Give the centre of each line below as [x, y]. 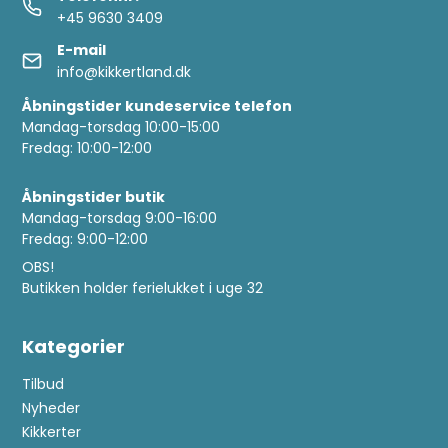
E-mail [82, 49]
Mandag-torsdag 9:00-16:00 [120, 217]
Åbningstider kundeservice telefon [157, 105]
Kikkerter [52, 431]
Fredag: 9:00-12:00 [85, 238]
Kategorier [74, 346]
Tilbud [43, 383]
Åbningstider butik [94, 196]
